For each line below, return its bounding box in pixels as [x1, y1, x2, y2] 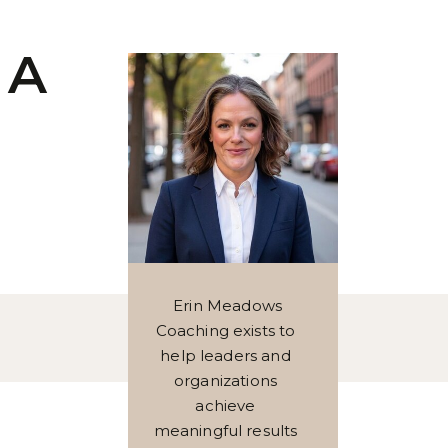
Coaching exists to [155, 321, 296, 340]
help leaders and [160, 346, 291, 365]
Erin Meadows [169, 296, 282, 315]
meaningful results [153, 421, 298, 440]
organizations [174, 371, 277, 390]
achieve [195, 396, 256, 415]
